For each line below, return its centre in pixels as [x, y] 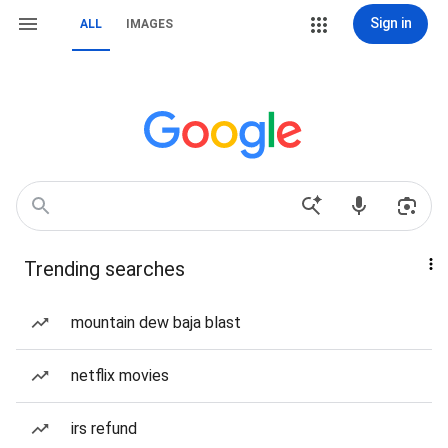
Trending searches [104, 269]
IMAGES [149, 24]
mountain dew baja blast [156, 322]
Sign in [390, 23]
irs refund [104, 428]
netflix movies [120, 375]
